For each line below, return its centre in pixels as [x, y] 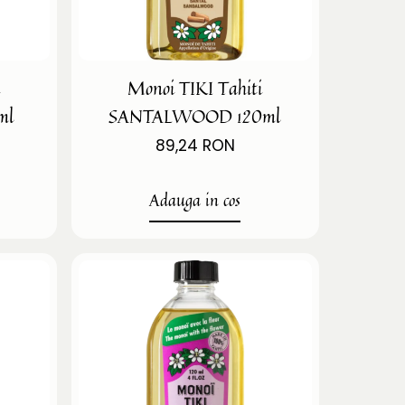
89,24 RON [195, 145]
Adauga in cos [195, 199]
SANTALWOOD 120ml [195, 116]
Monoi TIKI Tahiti [195, 88]
